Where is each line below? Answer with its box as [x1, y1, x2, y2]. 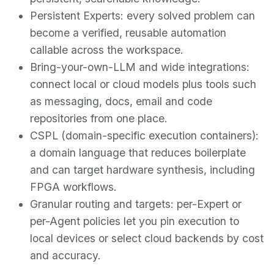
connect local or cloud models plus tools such [30, 77, 257, 91]
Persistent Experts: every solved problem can [30, 9, 256, 22]
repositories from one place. [30, 111, 168, 125]
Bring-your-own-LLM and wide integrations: [30, 60, 250, 73]
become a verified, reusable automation [30, 26, 227, 39]
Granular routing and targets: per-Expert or [30, 197, 242, 210]
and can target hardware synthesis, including [30, 163, 256, 176]
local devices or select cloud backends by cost [30, 231, 264, 245]
